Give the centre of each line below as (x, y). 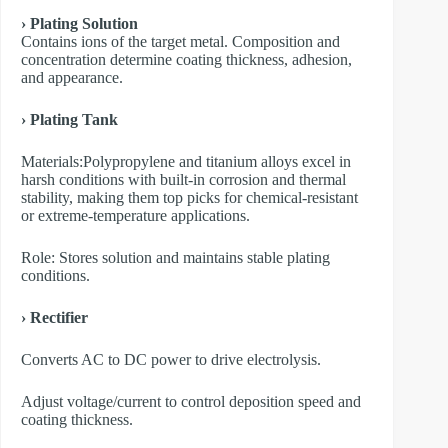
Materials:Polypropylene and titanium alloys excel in (186, 161)
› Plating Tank (69, 119)
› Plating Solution (79, 23)
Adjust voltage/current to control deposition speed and (191, 401)
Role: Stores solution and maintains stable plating (175, 257)
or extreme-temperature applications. (135, 215)
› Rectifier (54, 317)
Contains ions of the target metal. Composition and (180, 41)
